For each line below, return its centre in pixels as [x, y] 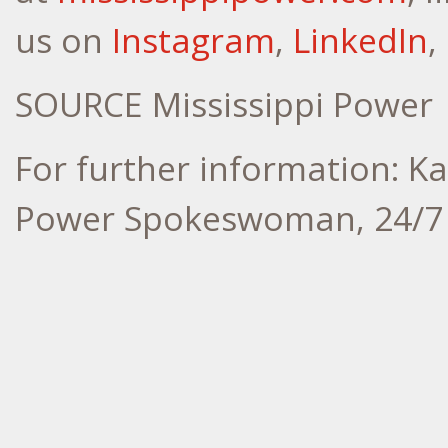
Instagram [193, 40]
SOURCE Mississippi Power [224, 104]
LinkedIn [360, 40]
